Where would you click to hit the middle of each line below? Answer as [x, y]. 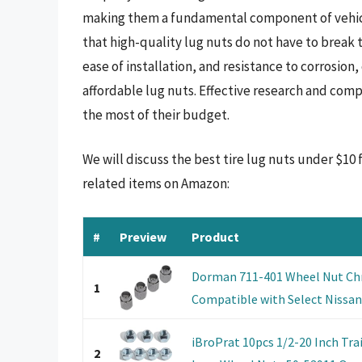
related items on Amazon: [156, 184]
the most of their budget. [156, 114]
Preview [143, 236]
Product [215, 236]
